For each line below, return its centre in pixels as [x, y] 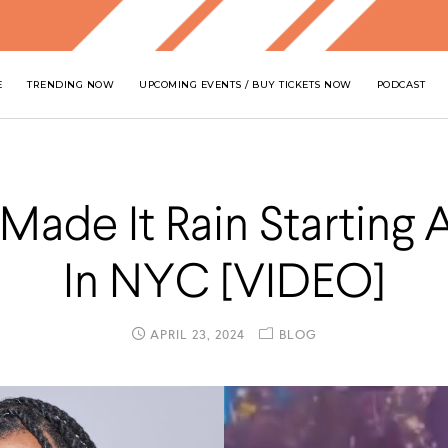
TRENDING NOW [71, 84]
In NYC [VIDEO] [224, 284]
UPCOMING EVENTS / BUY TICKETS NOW [245, 84]
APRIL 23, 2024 [195, 335]
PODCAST [401, 84]
